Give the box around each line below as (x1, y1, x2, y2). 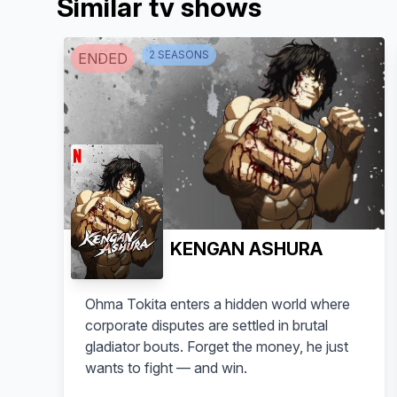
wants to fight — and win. (85, 358, 247, 377)
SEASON (155, 48, 202, 61)
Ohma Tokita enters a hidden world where (85, 294, 350, 313)
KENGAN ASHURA (170, 237, 323, 260)
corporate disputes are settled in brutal (85, 315, 328, 334)
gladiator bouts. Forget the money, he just (85, 337, 348, 355)
